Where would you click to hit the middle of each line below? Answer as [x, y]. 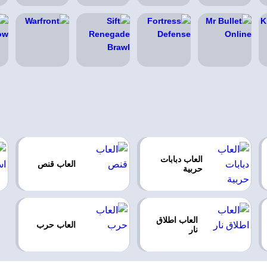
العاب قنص [57, 164]
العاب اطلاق [177, 220]
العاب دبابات [182, 159]
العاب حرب [56, 225]
